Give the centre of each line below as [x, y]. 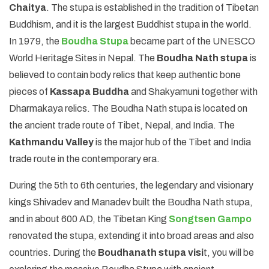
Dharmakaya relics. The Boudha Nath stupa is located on [128, 108]
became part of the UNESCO [192, 41]
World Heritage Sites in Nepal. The [83, 58]
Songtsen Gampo [210, 219]
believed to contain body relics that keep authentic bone [125, 74]
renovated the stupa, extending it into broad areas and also [131, 235]
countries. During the [53, 252]
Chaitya [28, 7]
